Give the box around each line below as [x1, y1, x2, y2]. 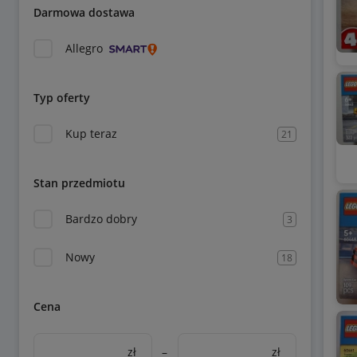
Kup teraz [65, 126, 117, 141]
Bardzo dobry [65, 211, 137, 226]
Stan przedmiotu [33, 175, 125, 190]
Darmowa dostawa [33, 5, 135, 20]
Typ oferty [33, 90, 90, 105]
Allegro [65, 41, 103, 56]
